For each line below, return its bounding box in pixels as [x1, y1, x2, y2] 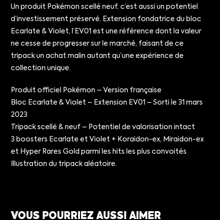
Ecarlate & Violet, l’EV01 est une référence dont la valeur [11, 28, 202, 35]
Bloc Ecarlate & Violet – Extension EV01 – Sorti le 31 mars [11, 99, 203, 106]
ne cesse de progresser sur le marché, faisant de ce [11, 40, 184, 47]
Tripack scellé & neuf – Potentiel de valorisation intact [11, 124, 195, 131]
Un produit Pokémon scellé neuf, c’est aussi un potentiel [11, 3, 198, 10]
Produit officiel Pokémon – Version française [11, 87, 162, 94]
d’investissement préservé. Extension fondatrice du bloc [11, 16, 202, 23]
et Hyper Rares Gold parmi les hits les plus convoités [11, 148, 187, 155]
